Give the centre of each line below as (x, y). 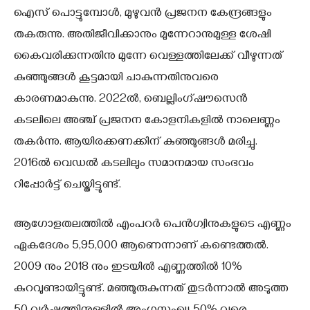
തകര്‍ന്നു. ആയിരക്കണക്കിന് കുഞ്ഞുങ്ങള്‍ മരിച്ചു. (136, 143)
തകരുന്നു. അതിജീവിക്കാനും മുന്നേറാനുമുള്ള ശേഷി (143, 36)
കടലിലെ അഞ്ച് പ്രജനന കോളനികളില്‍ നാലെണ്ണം (147, 121)
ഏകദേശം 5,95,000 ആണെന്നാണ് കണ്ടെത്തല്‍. (141, 247)
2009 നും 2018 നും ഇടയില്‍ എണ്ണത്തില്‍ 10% (128, 268)
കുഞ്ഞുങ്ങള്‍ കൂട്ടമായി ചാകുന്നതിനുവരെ (116, 79)
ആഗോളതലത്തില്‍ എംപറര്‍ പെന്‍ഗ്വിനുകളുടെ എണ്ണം (153, 225)
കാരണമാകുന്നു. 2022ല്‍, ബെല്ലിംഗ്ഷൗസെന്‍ (131, 100)
